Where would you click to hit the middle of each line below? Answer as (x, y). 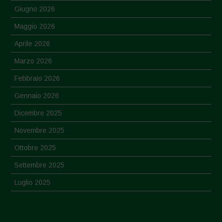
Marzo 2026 (33, 61)
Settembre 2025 (40, 165)
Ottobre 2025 (35, 148)
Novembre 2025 (40, 131)
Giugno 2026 (35, 9)
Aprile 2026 (32, 44)
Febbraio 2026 (37, 79)
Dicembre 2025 (38, 113)
